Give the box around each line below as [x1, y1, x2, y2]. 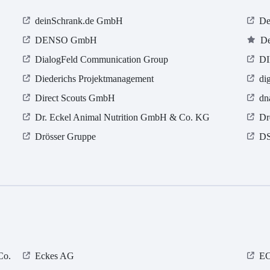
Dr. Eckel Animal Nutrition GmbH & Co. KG [35, 112, 210, 123]
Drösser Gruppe [35, 131, 96, 142]
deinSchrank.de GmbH [35, 16, 124, 27]
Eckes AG [35, 251, 75, 262]
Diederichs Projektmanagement [35, 74, 154, 84]
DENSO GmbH [35, 35, 98, 46]
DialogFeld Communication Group [35, 54, 169, 65]
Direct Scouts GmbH [35, 93, 116, 104]
